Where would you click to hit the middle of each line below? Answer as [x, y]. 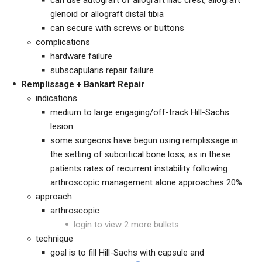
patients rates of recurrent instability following [139, 168]
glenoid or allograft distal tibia [107, 14]
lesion [62, 126]
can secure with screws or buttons [117, 28]
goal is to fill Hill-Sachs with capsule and [127, 253]
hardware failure [81, 56]
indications [56, 98]
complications [63, 42]
